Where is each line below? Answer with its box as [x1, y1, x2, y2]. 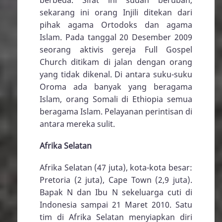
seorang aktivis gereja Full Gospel [40, 44, 192, 55]
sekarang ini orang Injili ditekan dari [40, 6, 192, 18]
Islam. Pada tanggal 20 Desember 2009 [40, 31, 192, 43]
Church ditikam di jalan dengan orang [40, 56, 192, 67]
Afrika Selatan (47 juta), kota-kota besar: [40, 162, 192, 173]
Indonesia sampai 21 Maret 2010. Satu [40, 199, 192, 210]
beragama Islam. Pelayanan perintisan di [40, 106, 192, 117]
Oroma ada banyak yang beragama [40, 81, 192, 92]
